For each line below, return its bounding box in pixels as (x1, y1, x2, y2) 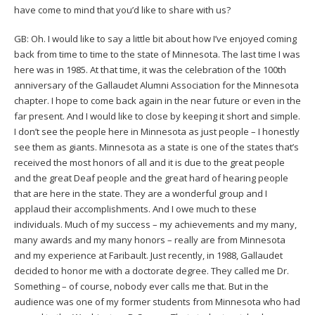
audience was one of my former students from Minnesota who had (14, 295, 300, 308)
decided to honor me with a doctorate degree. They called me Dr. (14, 264, 289, 277)
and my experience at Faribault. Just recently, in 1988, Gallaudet (14, 248, 283, 262)
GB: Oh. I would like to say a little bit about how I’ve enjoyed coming (14, 32, 297, 45)
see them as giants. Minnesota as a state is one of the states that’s (14, 140, 299, 153)
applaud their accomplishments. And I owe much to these (14, 202, 257, 215)
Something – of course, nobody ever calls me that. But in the (14, 279, 269, 292)
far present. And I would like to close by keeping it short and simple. (14, 109, 300, 122)
